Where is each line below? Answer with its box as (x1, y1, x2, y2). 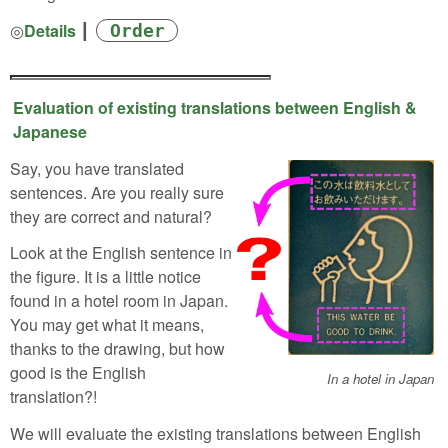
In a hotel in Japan (327, 368, 434, 388)
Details (24, 18, 76, 42)
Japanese (13, 119, 87, 143)
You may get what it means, (10, 313, 204, 337)
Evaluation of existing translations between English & (13, 95, 417, 119)
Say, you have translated (10, 156, 184, 180)
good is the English (10, 361, 146, 385)
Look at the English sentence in (10, 241, 232, 265)
